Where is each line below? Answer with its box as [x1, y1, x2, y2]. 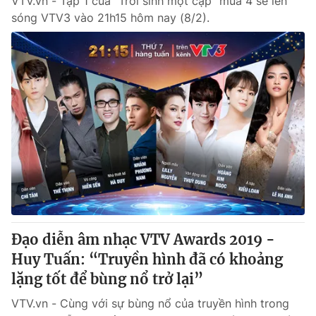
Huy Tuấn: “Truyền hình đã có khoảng [11, 250, 283, 268]
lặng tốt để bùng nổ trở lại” [11, 270, 203, 288]
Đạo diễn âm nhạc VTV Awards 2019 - [11, 231, 275, 248]
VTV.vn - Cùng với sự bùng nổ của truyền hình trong [11, 296, 289, 310]
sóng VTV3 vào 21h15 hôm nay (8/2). [11, 11, 209, 25]
